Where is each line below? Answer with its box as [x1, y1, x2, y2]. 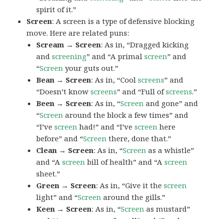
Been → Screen [36, 98, 91, 108]
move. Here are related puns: [26, 27, 130, 38]
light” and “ [36, 192, 78, 202]
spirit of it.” [36, 4, 77, 14]
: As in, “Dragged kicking [101, 39, 189, 49]
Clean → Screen [36, 145, 94, 155]
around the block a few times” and [63, 109, 189, 120]
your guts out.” [63, 63, 119, 73]
